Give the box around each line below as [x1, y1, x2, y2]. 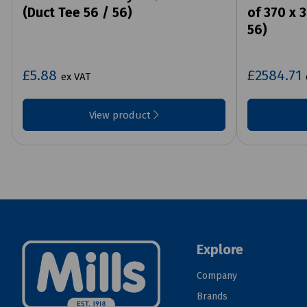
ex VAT [61, 71, 90, 84]
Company [196, 270, 237, 282]
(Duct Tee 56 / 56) [23, 5, 132, 21]
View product [88, 109, 153, 122]
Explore [196, 241, 243, 258]
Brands [196, 291, 228, 303]
